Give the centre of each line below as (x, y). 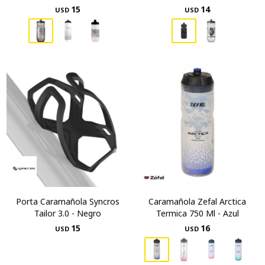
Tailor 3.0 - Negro (68, 213)
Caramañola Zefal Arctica (197, 201)
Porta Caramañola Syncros (68, 201)
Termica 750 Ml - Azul (197, 213)
